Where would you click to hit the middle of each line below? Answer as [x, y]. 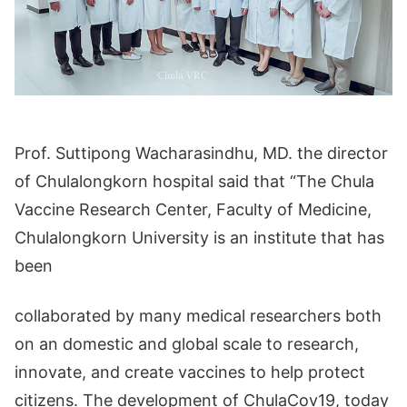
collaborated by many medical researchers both [198, 316]
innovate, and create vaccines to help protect [190, 372]
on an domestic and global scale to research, [187, 344]
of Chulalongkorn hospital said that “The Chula [194, 181]
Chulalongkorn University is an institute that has [199, 238]
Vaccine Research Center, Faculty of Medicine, [193, 209]
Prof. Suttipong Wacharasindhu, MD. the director [201, 153]
